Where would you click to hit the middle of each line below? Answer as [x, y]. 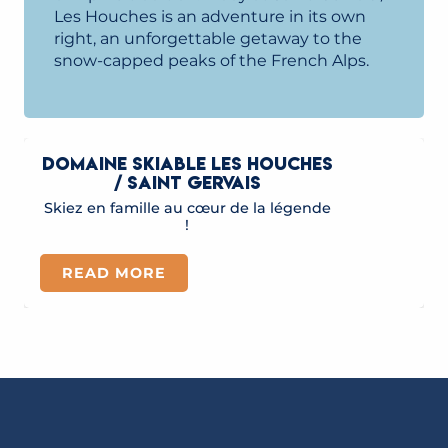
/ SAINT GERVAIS [187, 182]
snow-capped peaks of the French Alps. [211, 60]
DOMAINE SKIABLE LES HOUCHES [187, 163]
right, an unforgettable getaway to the [208, 38]
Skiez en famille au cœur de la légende [187, 208]
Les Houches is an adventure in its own [210, 16]
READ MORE [114, 273]
